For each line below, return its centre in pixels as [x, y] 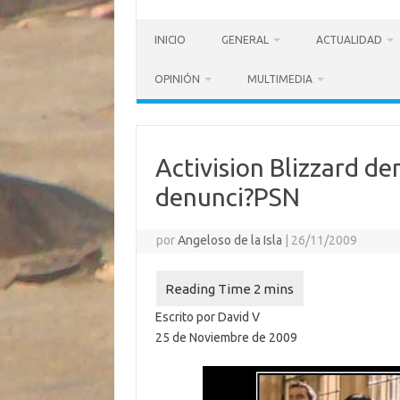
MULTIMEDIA [280, 79]
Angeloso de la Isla [230, 240]
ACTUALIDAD [349, 40]
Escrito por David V [207, 317]
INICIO [170, 40]
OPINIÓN [177, 79]
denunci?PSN [227, 197]
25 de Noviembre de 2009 [226, 337]
